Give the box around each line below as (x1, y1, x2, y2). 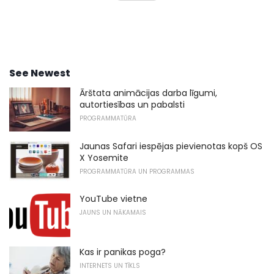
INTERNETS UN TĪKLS (80, 261, 140, 270)
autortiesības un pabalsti (80, 98, 185, 111)
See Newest (9, 66, 70, 81)
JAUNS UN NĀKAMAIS (80, 208, 146, 218)
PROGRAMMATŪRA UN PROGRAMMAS (80, 166, 194, 176)
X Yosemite (80, 151, 128, 164)
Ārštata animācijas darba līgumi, (80, 87, 217, 100)
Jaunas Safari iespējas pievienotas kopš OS (80, 139, 262, 152)
